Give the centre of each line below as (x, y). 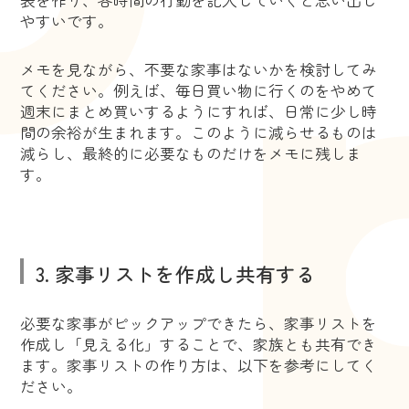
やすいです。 (67, 21)
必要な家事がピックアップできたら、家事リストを (199, 323)
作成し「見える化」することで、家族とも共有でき (199, 344)
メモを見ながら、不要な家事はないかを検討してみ (199, 69)
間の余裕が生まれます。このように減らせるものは (199, 132)
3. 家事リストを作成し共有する (175, 273)
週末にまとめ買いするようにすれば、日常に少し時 (199, 111)
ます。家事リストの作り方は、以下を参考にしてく (199, 365)
